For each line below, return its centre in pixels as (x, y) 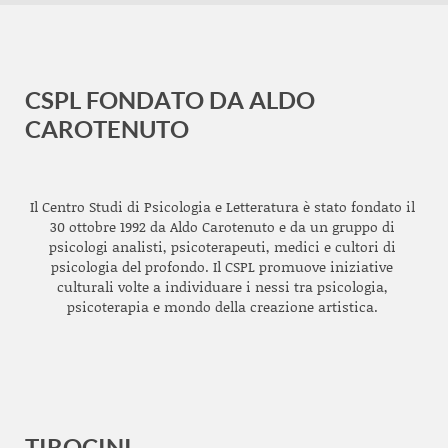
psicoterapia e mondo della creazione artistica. (222, 306)
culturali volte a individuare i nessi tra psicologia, (222, 286)
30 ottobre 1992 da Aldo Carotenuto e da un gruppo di (222, 226)
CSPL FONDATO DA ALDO (170, 99)
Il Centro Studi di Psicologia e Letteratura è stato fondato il (222, 206)
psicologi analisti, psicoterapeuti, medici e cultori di (222, 246)
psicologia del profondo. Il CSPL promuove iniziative (222, 266)
